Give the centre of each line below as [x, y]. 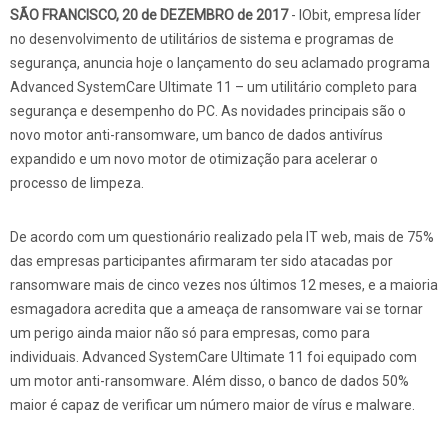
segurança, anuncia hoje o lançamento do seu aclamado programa [220, 63]
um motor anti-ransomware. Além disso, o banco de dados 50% [209, 381]
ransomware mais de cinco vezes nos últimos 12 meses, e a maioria [224, 285]
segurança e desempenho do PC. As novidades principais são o [208, 111]
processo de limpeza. [77, 183]
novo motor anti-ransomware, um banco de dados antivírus [196, 135]
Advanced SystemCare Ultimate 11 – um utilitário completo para [213, 87]
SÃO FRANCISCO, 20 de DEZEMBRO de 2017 [149, 15]
